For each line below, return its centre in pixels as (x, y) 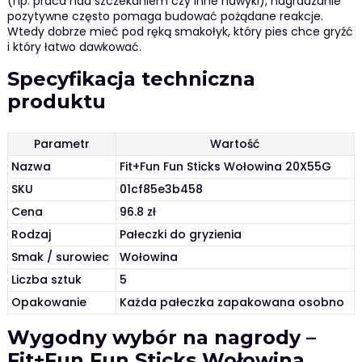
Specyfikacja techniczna (131, 79)
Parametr (61, 143)
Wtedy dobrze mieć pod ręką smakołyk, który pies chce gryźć (180, 32)
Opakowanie (49, 302)
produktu (56, 102)
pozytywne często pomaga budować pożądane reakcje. (165, 17)
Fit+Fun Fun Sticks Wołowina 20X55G (226, 166)
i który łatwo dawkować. (74, 47)
